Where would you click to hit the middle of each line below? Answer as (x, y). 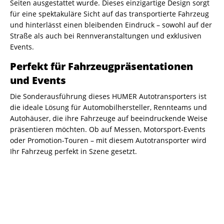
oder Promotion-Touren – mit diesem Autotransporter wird (108, 140)
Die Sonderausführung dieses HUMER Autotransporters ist (108, 96)
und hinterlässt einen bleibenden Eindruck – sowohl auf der (111, 25)
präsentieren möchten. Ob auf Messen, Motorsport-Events (108, 129)
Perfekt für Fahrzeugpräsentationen (101, 66)
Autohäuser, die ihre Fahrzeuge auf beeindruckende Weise (109, 118)
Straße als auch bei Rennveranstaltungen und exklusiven (106, 36)
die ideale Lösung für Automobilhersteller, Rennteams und (108, 107)
